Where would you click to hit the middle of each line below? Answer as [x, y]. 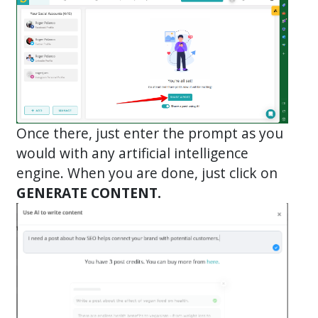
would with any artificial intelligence [133, 153]
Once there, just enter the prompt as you [150, 133]
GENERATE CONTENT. [89, 193]
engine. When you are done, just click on [147, 173]
